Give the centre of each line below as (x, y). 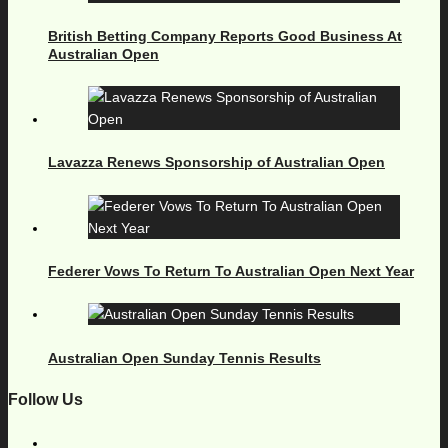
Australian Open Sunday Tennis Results (184, 357)
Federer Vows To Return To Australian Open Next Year (231, 271)
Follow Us (45, 400)
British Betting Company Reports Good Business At (225, 35)
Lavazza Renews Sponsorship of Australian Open (216, 162)
